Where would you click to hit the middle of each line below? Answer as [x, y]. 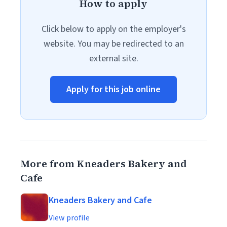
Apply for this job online [113, 89]
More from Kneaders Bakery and [104, 164]
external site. [113, 59]
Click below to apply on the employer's [113, 29]
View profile [69, 218]
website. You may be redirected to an [113, 44]
